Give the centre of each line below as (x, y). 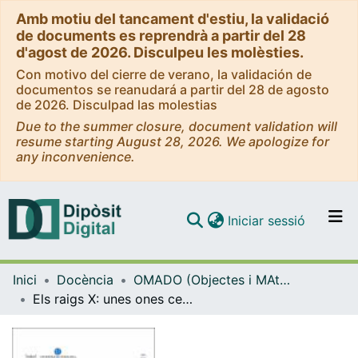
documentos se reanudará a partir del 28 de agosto (173, 89)
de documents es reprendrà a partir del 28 (161, 36)
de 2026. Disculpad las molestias (117, 105)
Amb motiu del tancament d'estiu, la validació (173, 19)
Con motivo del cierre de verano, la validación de (164, 74)
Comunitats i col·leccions (244, 247)
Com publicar (210, 311)
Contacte (197, 343)
